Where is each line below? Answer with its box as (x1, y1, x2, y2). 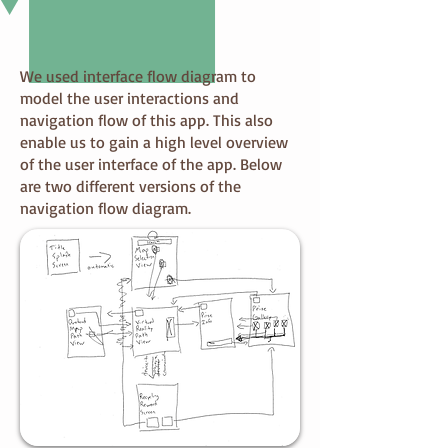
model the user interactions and (20, 88, 239, 108)
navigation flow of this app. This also (20, 110, 273, 130)
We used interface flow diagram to (20, 66, 256, 86)
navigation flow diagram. (20, 198, 196, 218)
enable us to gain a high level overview (20, 132, 288, 152)
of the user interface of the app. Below (20, 154, 282, 174)
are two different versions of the (20, 176, 241, 196)
